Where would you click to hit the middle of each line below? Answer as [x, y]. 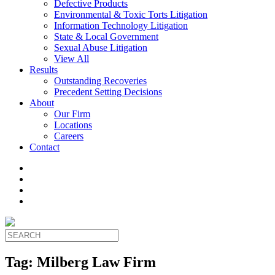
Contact [45, 147]
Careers [69, 136]
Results [44, 70]
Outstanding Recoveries [100, 81]
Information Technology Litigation [121, 25]
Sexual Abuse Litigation [101, 48]
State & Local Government [106, 37]
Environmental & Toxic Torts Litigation [131, 14]
